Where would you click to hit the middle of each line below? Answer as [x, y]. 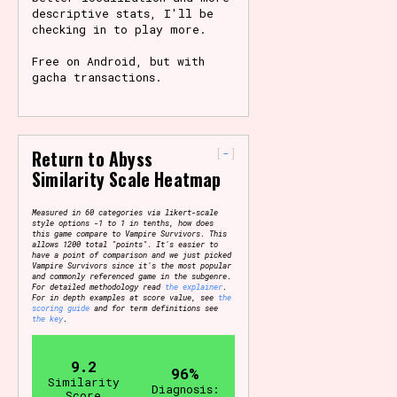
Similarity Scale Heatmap [127, 179]
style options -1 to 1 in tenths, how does [123, 222]
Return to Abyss [92, 159]
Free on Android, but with [118, 62]
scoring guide [61, 307]
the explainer [194, 286]
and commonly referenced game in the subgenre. [132, 275]
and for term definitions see [154, 307]
